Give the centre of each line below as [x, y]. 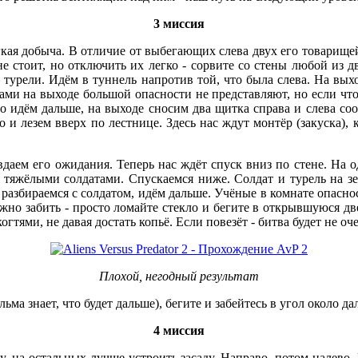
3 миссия [179, 23]
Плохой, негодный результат [179, 276]
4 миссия [179, 330]
